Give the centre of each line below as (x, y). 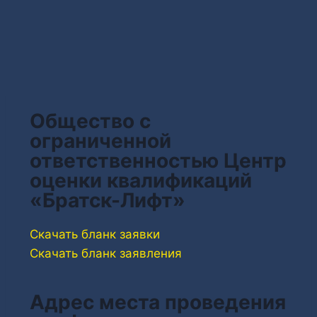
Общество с (90, 121)
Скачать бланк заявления (106, 253)
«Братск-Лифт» (108, 200)
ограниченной (100, 141)
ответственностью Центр (158, 161)
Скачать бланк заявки (95, 234)
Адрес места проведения (158, 302)
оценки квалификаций (141, 180)
